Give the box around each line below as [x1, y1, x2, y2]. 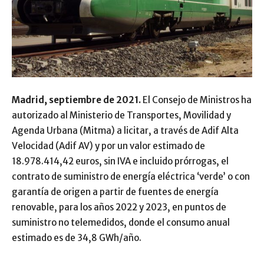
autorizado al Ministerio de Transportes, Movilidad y [12, 110, 231, 121]
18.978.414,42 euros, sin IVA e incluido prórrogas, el [12, 156, 229, 167]
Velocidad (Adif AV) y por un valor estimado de [12, 140, 205, 151]
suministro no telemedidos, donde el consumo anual [12, 217, 230, 228]
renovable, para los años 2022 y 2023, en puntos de [12, 202, 226, 213]
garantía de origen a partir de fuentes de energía [12, 186, 219, 197]
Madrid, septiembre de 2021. [12, 94, 143, 105]
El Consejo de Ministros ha [143, 94, 252, 105]
